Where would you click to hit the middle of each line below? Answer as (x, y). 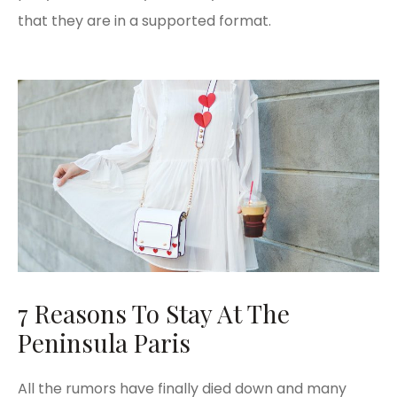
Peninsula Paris (104, 343)
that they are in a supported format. (144, 21)
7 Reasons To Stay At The (154, 313)
